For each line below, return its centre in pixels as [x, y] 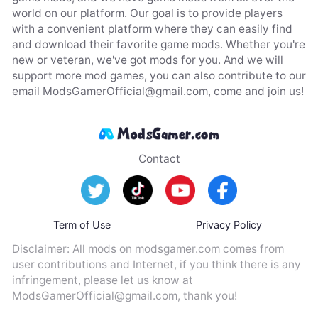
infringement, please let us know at [102, 280]
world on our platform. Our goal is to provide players [147, 13]
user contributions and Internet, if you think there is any [156, 264]
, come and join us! [256, 91]
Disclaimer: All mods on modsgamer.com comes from [148, 249]
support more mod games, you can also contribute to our [159, 75]
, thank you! [207, 296]
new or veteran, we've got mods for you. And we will [147, 60]
